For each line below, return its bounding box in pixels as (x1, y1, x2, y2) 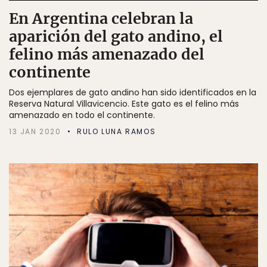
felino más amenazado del (9, 44, 204, 64)
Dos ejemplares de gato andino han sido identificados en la (9, 86, 256, 98)
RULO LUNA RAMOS (77, 126, 156, 136)
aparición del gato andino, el (9, 26, 223, 46)
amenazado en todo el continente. (9, 108, 155, 121)
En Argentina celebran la (9, 8, 193, 28)
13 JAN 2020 (9, 126, 61, 136)
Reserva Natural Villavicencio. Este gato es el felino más (9, 97, 239, 110)
